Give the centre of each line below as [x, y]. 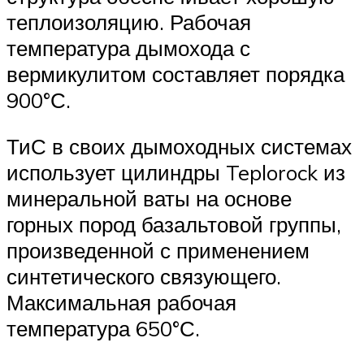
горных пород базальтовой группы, [174, 225]
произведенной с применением [158, 251]
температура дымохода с [128, 48]
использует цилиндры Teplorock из [176, 173]
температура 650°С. [103, 329]
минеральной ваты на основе [149, 199]
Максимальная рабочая [121, 303]
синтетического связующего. [144, 277]
